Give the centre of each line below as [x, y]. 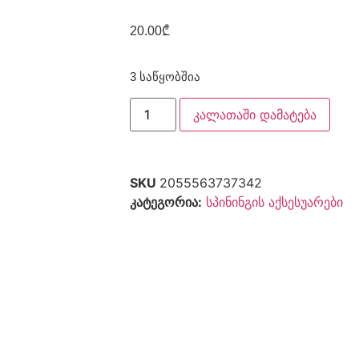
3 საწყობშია [165, 77]
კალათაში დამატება [255, 114]
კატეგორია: [166, 202]
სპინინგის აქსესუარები [274, 202]
